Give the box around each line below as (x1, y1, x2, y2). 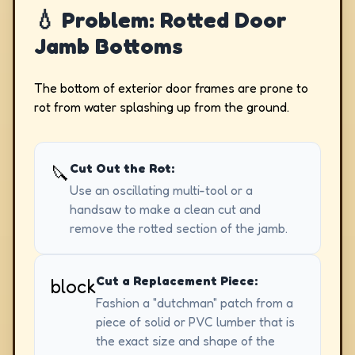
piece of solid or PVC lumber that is (96, 314, 295, 330)
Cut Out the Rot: (70, 160, 174, 176)
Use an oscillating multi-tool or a (70, 182, 253, 198)
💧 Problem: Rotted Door (34, 6, 287, 33)
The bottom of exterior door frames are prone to (34, 80, 308, 96)
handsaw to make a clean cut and (70, 201, 261, 217)
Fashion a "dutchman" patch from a (96, 295, 293, 311)
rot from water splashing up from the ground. (34, 99, 289, 115)
